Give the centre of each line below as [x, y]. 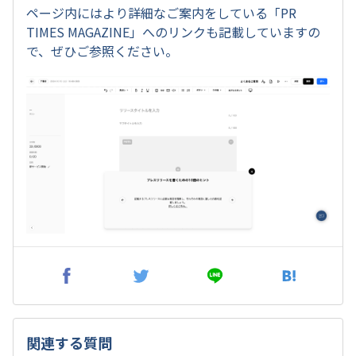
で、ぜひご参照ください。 [102, 51]
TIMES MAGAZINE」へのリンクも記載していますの [173, 32]
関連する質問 [69, 342]
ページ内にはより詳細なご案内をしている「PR [161, 13]
